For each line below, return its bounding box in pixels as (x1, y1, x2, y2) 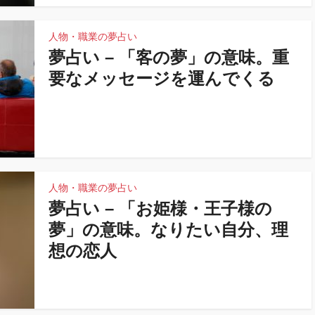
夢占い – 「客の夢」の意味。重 (49, 48, 289, 67)
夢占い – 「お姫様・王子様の (49, 199, 272, 218)
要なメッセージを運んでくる (49, 69, 275, 88)
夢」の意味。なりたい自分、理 (49, 220, 288, 239)
